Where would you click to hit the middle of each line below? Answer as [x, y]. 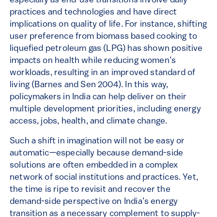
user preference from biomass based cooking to [104, 37]
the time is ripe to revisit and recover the [90, 190]
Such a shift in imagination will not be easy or [97, 141]
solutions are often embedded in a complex [94, 166]
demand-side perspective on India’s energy [94, 202]
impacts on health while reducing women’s [93, 61]
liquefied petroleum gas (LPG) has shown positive [106, 49]
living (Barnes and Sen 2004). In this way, [89, 85]
